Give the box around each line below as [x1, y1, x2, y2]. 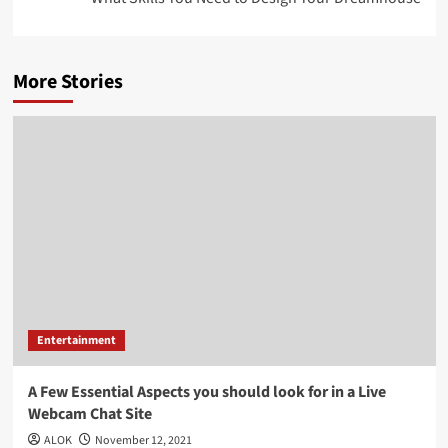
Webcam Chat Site [27, 403, 152, 426]
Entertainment [36, 332, 116, 350]
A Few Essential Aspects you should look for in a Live [27, 381, 386, 404]
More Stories [12, 68, 123, 97]
